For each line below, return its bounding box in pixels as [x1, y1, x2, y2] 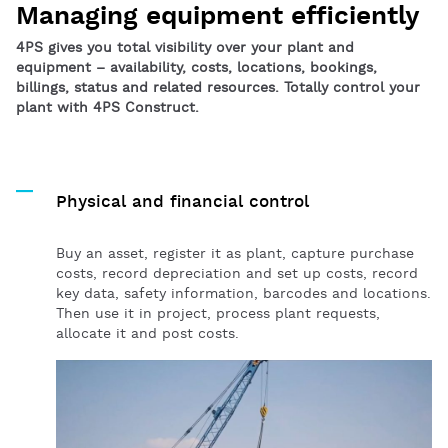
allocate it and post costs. [56, 325, 239, 343]
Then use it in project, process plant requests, [56, 305, 380, 323]
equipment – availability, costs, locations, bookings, [16, 59, 377, 77]
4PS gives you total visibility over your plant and [16, 39, 354, 57]
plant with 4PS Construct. [16, 99, 199, 117]
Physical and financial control [56, 191, 309, 213]
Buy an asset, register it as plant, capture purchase [56, 245, 414, 263]
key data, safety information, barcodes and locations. [56, 285, 431, 303]
